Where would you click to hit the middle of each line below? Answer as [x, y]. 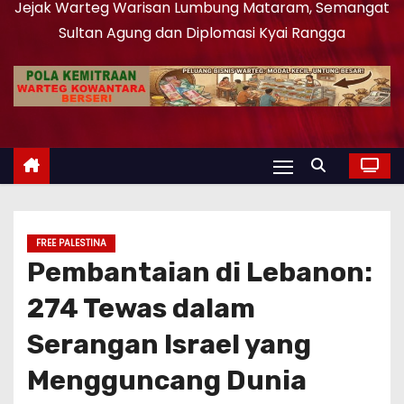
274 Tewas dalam [141, 309]
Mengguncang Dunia [167, 381]
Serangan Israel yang [169, 345]
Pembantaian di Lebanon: [200, 273]
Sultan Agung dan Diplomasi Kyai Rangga [202, 33]
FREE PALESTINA [71, 243]
